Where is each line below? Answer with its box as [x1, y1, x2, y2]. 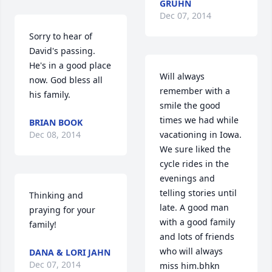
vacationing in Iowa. [160, 129, 242, 141]
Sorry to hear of [29, 30, 92, 42]
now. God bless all [29, 74, 103, 86]
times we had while [160, 114, 239, 126]
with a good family [160, 216, 235, 228]
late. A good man [160, 202, 229, 214]
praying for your [29, 204, 95, 216]
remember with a [160, 85, 230, 97]
